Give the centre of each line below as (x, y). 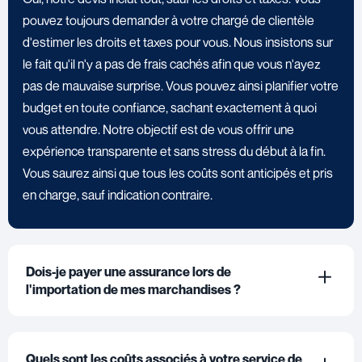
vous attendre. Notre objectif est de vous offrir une (158, 129)
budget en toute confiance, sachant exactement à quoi (170, 107)
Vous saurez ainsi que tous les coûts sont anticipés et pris (178, 173)
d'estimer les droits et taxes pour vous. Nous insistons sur (178, 42)
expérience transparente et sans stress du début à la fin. (174, 151)
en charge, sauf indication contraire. (118, 194)
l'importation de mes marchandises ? (133, 289)
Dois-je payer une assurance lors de (128, 271)
